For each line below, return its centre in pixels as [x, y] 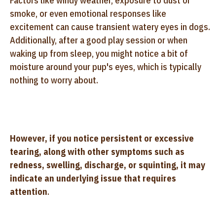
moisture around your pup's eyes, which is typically [106, 67]
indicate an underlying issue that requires [93, 178]
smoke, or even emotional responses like [88, 13]
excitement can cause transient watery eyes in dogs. [110, 27]
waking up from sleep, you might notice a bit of [99, 53]
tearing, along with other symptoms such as [97, 151]
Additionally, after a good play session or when [99, 40]
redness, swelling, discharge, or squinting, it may [108, 165]
